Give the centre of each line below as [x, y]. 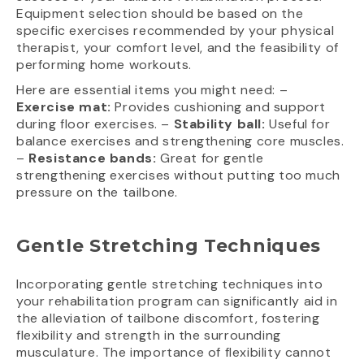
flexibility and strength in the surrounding [149, 335]
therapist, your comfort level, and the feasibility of [178, 47]
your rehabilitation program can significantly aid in [177, 301]
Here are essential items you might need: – [152, 89]
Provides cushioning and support [219, 106]
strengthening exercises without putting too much [178, 175]
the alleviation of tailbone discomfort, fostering [168, 318]
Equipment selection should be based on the [160, 13]
